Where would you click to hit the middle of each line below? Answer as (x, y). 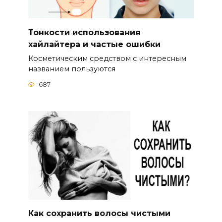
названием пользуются (72, 69)
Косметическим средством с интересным (107, 58)
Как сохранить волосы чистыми (99, 213)
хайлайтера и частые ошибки (94, 44)
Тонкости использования (84, 32)
